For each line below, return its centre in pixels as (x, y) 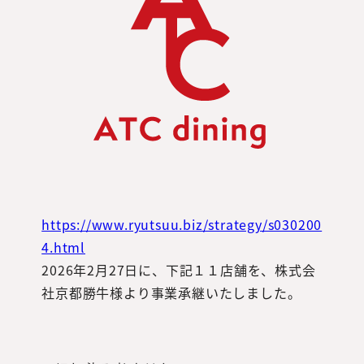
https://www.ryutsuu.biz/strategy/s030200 (182, 225)
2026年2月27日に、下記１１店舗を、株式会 (179, 270)
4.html (63, 247)
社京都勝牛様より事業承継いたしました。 (171, 293)
